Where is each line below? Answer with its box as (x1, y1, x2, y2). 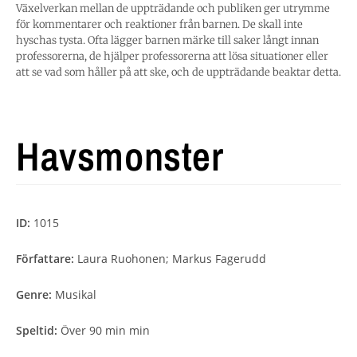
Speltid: (16, 323, 61, 339)
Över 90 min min (61, 323, 150, 339)
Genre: (16, 287, 55, 303)
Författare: (16, 251, 77, 267)
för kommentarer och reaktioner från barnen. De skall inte (16, 18, 303, 32)
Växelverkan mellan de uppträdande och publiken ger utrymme (16, 2, 330, 16)
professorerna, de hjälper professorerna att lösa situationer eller (16, 49, 328, 64)
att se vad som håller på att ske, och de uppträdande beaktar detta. (16, 65, 341, 80)
